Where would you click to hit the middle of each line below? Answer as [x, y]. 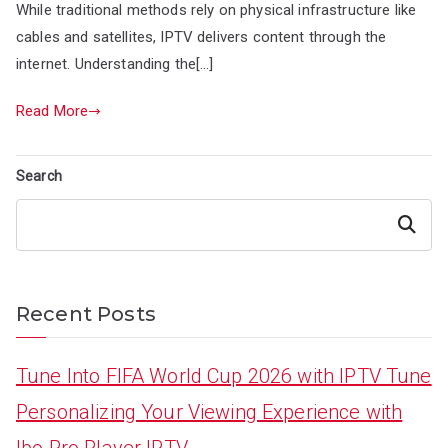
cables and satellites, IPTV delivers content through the [201, 36]
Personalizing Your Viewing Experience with [209, 411]
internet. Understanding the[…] [115, 63]
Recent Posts [86, 313]
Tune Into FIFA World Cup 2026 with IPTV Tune [224, 375]
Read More [52, 110]
